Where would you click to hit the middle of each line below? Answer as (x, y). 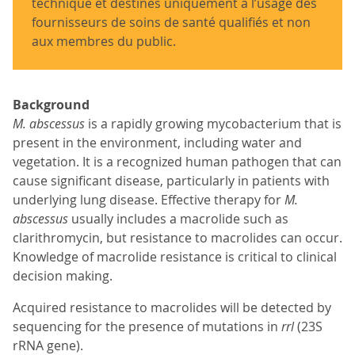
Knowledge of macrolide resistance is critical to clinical (175, 257)
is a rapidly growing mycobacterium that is (213, 124)
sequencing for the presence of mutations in (147, 326)
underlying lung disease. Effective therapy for (149, 200)
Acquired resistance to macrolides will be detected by (172, 307)
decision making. (63, 276)
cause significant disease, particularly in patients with (171, 181)
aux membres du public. (104, 41)
